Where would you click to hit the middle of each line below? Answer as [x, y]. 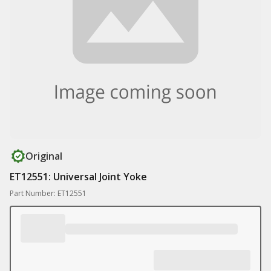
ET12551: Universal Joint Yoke [78, 177]
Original [44, 156]
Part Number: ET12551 [48, 193]
